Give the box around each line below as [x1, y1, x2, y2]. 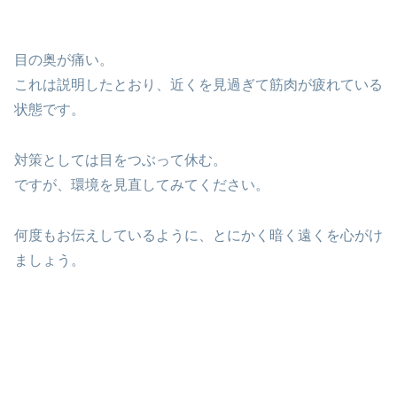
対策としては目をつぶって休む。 [14, 152, 227, 167]
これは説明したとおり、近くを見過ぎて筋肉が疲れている [14, 77, 383, 93]
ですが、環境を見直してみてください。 [14, 176, 269, 192]
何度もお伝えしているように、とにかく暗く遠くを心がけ [14, 227, 383, 243]
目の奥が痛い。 [14, 52, 113, 68]
